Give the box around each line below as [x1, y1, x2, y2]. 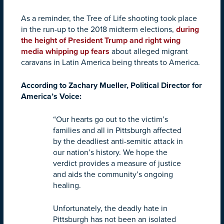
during [176, 24, 199, 34]
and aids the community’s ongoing [53, 169, 173, 179]
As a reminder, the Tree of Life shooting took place [21, 13, 197, 23]
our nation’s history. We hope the [53, 147, 167, 157]
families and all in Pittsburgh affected [53, 125, 181, 135]
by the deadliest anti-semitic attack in [53, 136, 183, 146]
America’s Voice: [21, 91, 83, 101]
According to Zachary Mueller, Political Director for [21, 80, 202, 90]
